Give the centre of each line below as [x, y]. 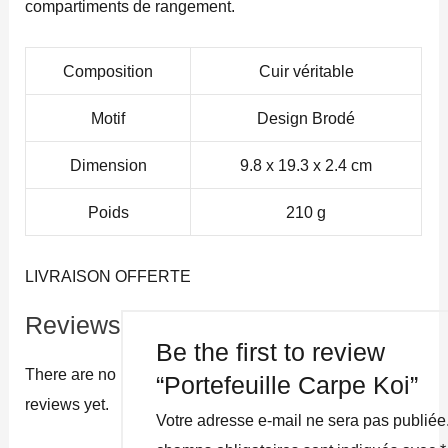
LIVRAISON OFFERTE [108, 275]
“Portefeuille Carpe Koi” [287, 385]
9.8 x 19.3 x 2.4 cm [306, 164]
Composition [108, 70]
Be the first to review [271, 352]
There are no [71, 374]
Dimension [108, 164]
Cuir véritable [306, 70]
